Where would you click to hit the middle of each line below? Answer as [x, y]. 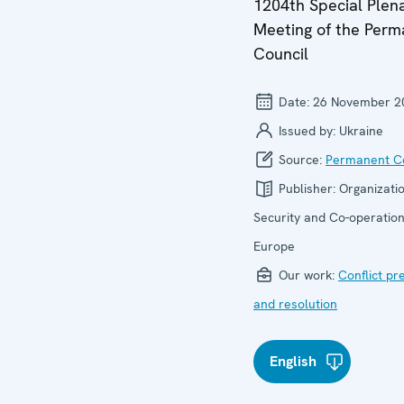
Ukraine [361, 131]
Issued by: [307, 131]
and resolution [295, 304]
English [293, 361]
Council [281, 54]
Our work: [307, 275]
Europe [274, 246]
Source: [300, 160]
